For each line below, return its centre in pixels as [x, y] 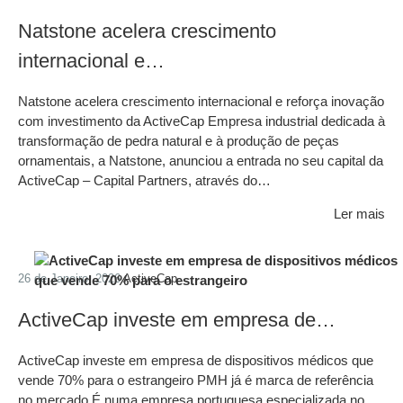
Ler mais [359, 214]
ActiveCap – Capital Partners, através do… [144, 181]
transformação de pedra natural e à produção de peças [179, 141]
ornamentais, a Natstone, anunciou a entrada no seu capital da [201, 161]
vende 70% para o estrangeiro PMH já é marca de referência [196, 380]
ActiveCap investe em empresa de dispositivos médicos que [196, 360]
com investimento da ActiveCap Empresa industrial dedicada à [201, 121]
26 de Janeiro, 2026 [71, 279]
